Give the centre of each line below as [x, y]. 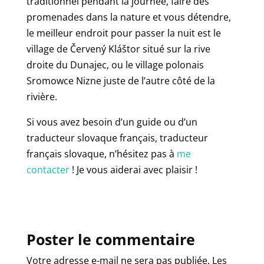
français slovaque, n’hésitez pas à [101, 154]
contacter [49, 169]
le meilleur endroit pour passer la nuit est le [123, 33]
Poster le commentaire [110, 239]
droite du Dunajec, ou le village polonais [115, 65]
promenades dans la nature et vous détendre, [128, 17]
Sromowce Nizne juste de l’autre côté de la [121, 80]
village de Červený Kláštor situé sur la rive [118, 49]
